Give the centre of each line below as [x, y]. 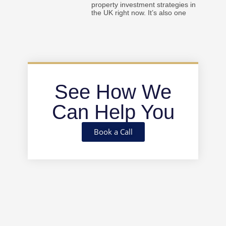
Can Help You [113, 112]
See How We [113, 92]
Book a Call [113, 132]
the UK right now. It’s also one [139, 13]
